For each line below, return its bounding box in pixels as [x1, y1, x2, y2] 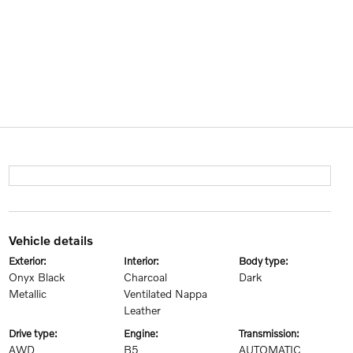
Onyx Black [8, 270, 65, 284]
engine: [129, 327, 158, 340]
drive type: [15, 327, 58, 340]
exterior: [14, 255, 46, 267]
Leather [123, 303, 161, 317]
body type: [246, 255, 289, 267]
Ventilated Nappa [123, 287, 207, 300]
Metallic [8, 287, 46, 300]
